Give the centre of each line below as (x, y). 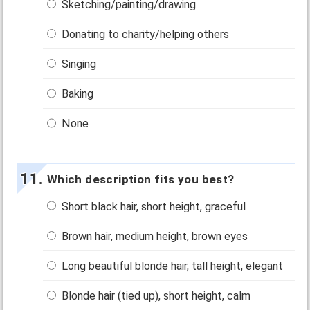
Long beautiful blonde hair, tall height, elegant (171, 266)
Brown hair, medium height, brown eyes (154, 236)
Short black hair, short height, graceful (153, 206)
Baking (76, 94)
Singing (78, 64)
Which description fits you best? (140, 180)
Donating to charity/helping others (144, 34)
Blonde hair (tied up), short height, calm (155, 295)
